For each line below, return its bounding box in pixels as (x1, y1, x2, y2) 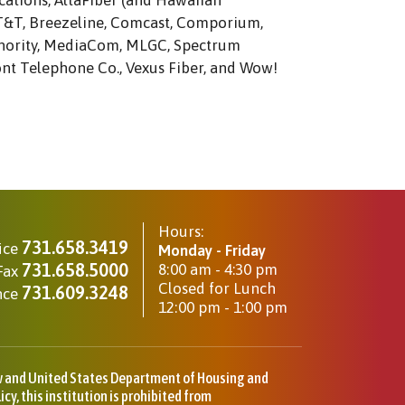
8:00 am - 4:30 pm (158, 260, 278, 279)
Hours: (158, 222, 203, 241)
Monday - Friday (158, 241, 266, 260)
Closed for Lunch (158, 279, 276, 298)
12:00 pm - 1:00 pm (158, 298, 287, 317)
